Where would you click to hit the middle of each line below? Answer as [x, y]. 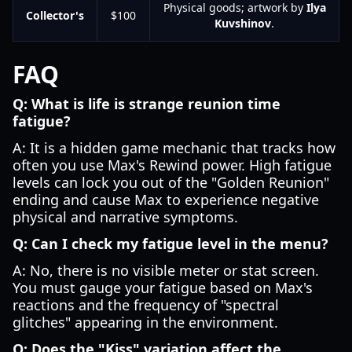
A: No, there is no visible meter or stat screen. [166, 270]
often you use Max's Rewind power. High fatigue [172, 165]
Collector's [55, 15]
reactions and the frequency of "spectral [146, 305]
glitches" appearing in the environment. [145, 322]
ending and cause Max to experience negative [166, 200]
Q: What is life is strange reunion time [147, 104]
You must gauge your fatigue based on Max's [163, 288]
